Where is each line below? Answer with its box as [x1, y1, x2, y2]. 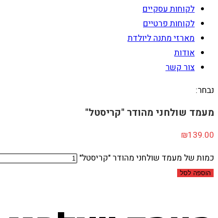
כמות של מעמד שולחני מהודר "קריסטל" [79, 152, 214, 164]
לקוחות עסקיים [143, 3, 195, 15]
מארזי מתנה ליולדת [127, 32, 195, 44]
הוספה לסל [180, 169, 211, 177]
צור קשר [165, 61, 195, 73]
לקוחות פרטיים [143, 18, 195, 30]
